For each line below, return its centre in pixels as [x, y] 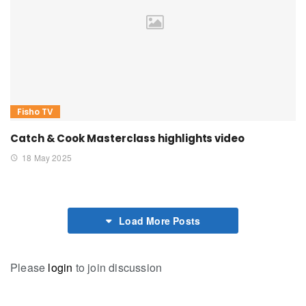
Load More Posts [160, 220]
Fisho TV [35, 111]
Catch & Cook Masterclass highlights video [127, 138]
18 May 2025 [47, 157]
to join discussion [117, 267]
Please [29, 267]
